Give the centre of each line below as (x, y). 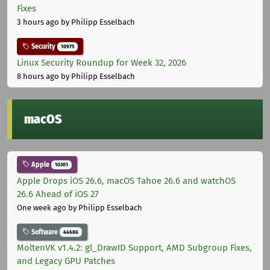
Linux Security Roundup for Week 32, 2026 (102, 62)
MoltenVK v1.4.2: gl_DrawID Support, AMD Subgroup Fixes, (134, 248)
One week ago (42, 207)
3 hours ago (38, 22)
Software (45, 232)
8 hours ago (38, 76)
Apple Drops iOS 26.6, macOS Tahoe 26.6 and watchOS (126, 181)
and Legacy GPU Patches (66, 261)
